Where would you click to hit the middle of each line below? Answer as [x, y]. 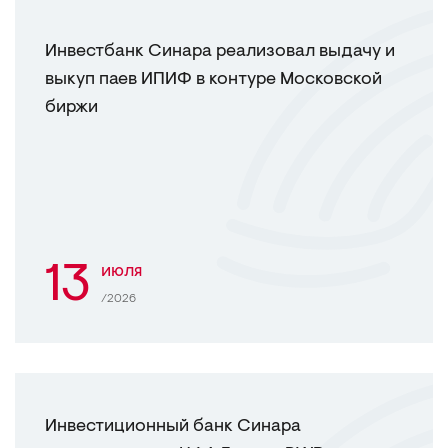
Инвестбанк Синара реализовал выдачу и [220, 52]
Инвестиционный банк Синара [173, 427]
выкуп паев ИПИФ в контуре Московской [213, 80]
